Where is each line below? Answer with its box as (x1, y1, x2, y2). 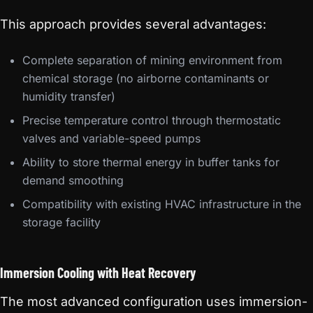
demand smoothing (22, 173, 124, 187)
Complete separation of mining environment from (22, 53, 282, 67)
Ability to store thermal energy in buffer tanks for (22, 155, 279, 169)
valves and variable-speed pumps (22, 131, 201, 145)
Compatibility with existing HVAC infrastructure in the (22, 197, 301, 211)
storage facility (22, 215, 101, 229)
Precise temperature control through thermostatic (22, 113, 281, 127)
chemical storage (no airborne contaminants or (22, 71, 269, 85)
